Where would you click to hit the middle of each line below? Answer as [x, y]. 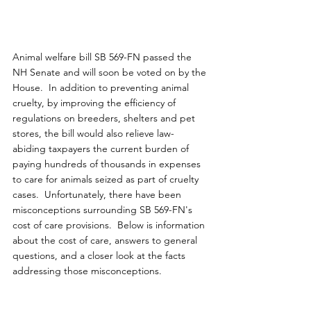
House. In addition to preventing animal [102, 88]
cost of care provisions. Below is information [110, 225]
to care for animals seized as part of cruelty [107, 179]
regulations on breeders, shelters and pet [105, 118]
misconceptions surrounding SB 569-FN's [104, 210]
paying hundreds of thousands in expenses [108, 164]
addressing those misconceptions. [87, 271]
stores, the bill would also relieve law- [93, 134]
